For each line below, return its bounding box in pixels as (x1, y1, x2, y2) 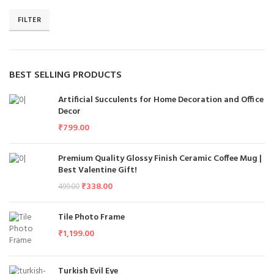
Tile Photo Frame (58, 210, 125, 224)
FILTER (18, 14, 41, 26)
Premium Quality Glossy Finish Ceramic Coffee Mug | (58, 152, 262, 166)
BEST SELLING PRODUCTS (9, 67, 122, 83)
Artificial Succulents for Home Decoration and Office (58, 93, 264, 107)
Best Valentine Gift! (58, 163, 137, 177)
